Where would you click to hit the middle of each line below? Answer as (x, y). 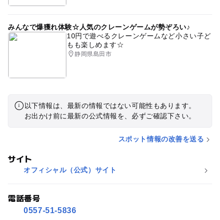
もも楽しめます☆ (95, 45)
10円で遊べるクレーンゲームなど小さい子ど (139, 36)
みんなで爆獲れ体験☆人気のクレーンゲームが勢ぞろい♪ (99, 27)
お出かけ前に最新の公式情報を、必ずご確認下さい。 (110, 116)
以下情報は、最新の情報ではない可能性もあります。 (110, 106)
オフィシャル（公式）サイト (70, 170)
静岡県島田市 (93, 54)
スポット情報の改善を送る (161, 139)
